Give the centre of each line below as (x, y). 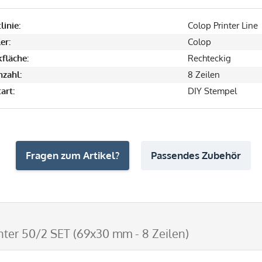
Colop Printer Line (223, 25)
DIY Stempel (212, 91)
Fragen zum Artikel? (72, 155)
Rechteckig (209, 58)
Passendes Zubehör (196, 155)
